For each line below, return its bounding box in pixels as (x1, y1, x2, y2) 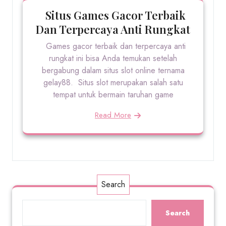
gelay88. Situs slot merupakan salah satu (43, 77, 183, 88)
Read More (95, 109, 131, 121)
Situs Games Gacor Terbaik (40, 8, 186, 23)
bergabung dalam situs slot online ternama (41, 65, 185, 76)
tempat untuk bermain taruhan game (52, 89, 174, 100)
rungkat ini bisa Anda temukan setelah (49, 52, 177, 64)
